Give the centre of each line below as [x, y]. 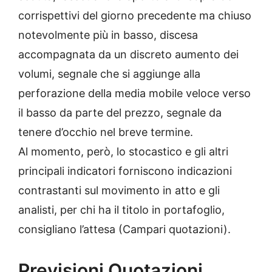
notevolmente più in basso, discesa [108, 35]
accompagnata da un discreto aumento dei [128, 54]
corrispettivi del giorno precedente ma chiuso [135, 15]
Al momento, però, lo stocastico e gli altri [123, 151]
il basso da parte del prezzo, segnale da [120, 112]
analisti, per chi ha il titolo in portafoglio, [121, 209]
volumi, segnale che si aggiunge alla [109, 73]
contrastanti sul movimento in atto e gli [119, 190]
